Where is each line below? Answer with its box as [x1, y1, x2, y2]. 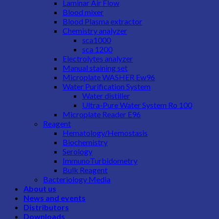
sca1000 [82, 35, 111, 44]
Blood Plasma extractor [63, 17, 142, 26]
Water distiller [82, 91, 130, 100]
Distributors [23, 202, 69, 212]
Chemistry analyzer [63, 26, 127, 35]
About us [23, 184, 56, 193]
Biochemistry [63, 137, 108, 147]
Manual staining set [63, 63, 128, 72]
